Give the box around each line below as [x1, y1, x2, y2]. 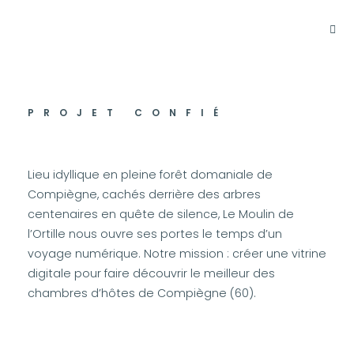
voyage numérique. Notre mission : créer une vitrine [28, 246, 326, 262]
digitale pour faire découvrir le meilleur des [28, 265, 275, 282]
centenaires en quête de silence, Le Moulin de [28, 206, 294, 223]
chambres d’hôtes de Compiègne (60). [28, 285, 262, 302]
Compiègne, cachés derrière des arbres [28, 186, 261, 203]
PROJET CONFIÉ [28, 106, 228, 120]
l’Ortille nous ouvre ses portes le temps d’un [28, 226, 282, 243]
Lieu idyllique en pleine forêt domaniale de [28, 167, 273, 183]
